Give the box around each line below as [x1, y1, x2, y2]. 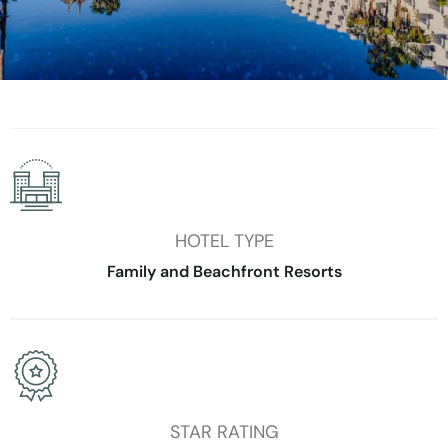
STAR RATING [169, 420, 279, 445]
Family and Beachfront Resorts [106, 260, 342, 282]
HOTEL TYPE [174, 229, 274, 254]
